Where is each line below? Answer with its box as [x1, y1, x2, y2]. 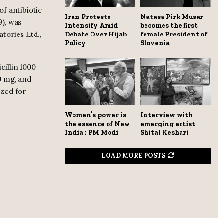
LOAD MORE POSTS [101, 151, 165, 160]
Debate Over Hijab [65, 30, 127, 38]
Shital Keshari [140, 128, 189, 137]
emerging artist [140, 120, 195, 128]
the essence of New [65, 120, 130, 128]
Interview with [140, 111, 193, 120]
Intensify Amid [65, 21, 118, 30]
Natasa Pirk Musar [140, 12, 203, 21]
